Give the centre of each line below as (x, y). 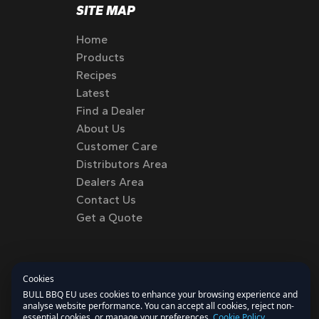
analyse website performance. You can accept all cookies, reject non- (158, 306)
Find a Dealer (111, 111)
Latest (93, 93)
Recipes (96, 75)
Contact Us (106, 200)
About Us (101, 129)
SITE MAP (106, 11)
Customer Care (117, 146)
